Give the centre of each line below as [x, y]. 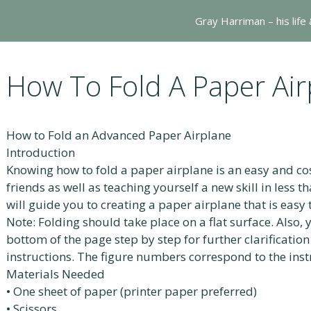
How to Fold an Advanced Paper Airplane [119, 135]
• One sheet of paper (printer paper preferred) [132, 291]
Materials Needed [56, 274]
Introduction [41, 152]
